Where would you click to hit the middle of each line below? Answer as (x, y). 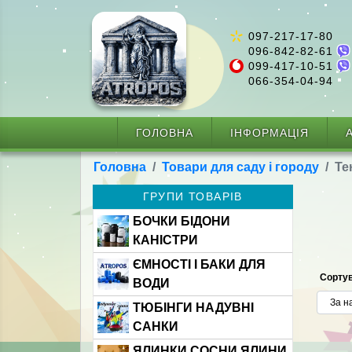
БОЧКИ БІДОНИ (181, 221)
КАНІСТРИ (165, 240)
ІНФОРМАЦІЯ (269, 133)
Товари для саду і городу (240, 167)
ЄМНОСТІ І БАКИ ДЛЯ (199, 264)
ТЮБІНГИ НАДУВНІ (193, 308)
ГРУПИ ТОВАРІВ (192, 196)
